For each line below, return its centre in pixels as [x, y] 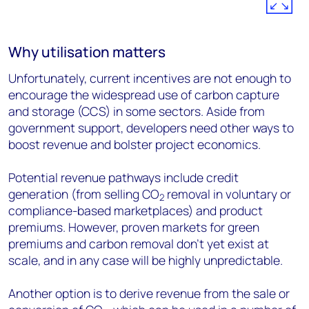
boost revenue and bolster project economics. [134, 144]
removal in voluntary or [228, 194]
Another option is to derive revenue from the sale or [149, 293]
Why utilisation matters [87, 52]
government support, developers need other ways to [151, 128]
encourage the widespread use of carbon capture [144, 94]
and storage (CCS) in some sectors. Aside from [137, 111]
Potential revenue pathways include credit [123, 177]
